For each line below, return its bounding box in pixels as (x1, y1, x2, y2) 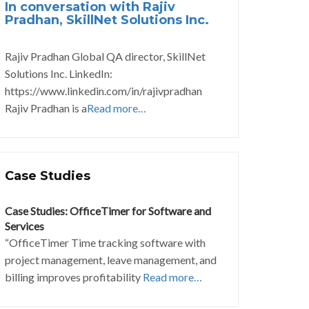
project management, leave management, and (5, 253, 217, 266)
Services (5, 219, 44, 232)
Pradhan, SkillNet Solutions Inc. (5, 12, 209, 28)
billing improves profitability (5, 270, 143, 283)
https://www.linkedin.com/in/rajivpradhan (5, 84, 202, 97)
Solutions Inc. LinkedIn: (5, 67, 112, 80)
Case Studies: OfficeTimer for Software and (5, 204, 211, 217)
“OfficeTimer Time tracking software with (5, 236, 206, 249)
